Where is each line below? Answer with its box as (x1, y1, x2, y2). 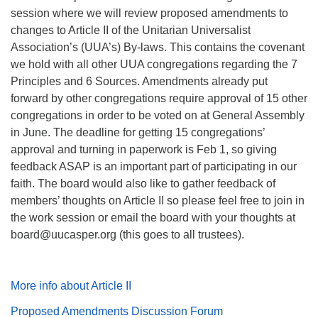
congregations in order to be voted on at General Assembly (11, 109, 305, 121)
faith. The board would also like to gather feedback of (11, 177, 275, 190)
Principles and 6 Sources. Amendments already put (11, 75, 268, 87)
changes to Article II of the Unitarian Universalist (11, 23, 251, 36)
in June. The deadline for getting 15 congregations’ (11, 126, 265, 138)
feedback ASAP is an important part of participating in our (11, 160, 297, 172)
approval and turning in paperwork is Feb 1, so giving (11, 143, 277, 155)
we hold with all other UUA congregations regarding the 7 (11, 57, 297, 70)
